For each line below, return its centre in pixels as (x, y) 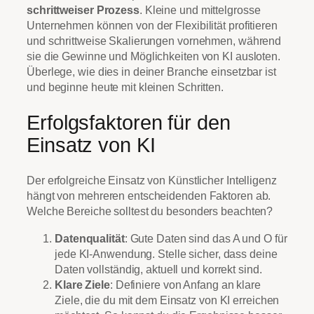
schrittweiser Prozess (83, 10)
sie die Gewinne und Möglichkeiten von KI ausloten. (153, 56)
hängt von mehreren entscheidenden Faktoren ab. (149, 196)
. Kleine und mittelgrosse (200, 10)
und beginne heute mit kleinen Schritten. (125, 87)
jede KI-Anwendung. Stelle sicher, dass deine (166, 253)
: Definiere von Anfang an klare (185, 284)
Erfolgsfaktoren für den (129, 122)
